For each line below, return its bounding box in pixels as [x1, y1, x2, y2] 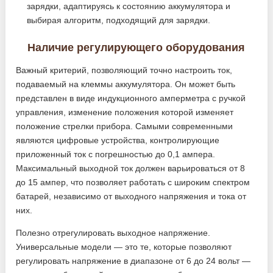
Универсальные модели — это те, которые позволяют [16, 242, 232, 252]
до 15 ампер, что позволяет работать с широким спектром [16, 177, 250, 187]
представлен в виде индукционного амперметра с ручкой [16, 93, 246, 103]
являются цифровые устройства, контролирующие [16, 135, 220, 145]
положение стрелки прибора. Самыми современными [16, 121, 233, 131]
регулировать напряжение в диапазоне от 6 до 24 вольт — [16, 256, 251, 266]
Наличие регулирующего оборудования [27, 41, 246, 54]
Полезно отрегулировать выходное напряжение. [16, 228, 211, 238]
